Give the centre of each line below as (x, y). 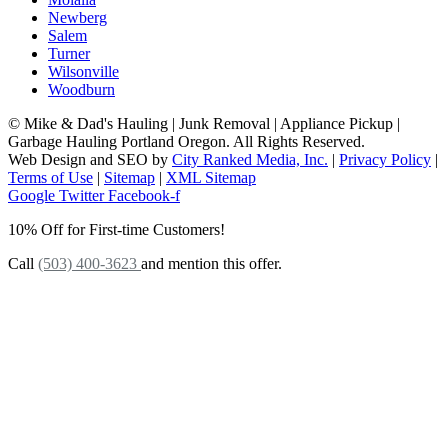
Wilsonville (83, 71)
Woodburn (81, 89)
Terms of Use (50, 177)
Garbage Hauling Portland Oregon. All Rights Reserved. (186, 141)
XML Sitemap (211, 177)
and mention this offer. (211, 263)
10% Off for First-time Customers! (116, 229)
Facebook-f (144, 195)
